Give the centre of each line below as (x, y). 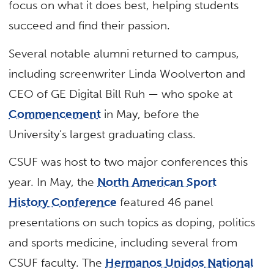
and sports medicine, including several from (123, 242)
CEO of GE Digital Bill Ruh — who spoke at (121, 94)
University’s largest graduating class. (102, 134)
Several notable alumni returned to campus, (124, 53)
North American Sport (157, 182)
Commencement (55, 114)
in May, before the (150, 114)
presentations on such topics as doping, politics (132, 222)
